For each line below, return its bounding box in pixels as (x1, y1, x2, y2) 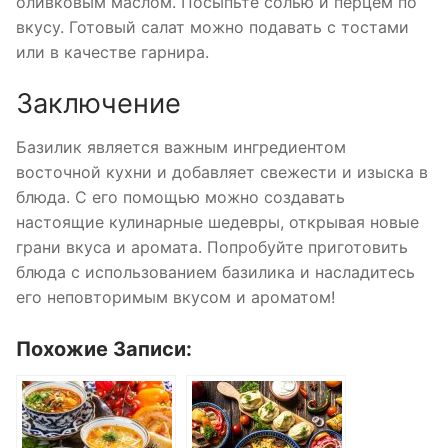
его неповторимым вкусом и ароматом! (16, 287, 335, 308)
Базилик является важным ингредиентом (16, 137, 346, 158)
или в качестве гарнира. (16, 41, 209, 62)
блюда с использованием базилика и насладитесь (16, 262, 415, 283)
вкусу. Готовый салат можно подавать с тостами (16, 16, 409, 37)
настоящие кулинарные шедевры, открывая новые (16, 212, 419, 233)
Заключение (16, 87, 181, 121)
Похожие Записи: (16, 336, 192, 361)
